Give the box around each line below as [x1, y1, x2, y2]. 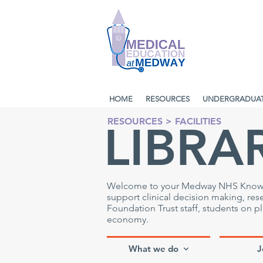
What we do [128, 243, 178, 254]
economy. [107, 214, 149, 225]
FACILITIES [175, 116, 221, 127]
